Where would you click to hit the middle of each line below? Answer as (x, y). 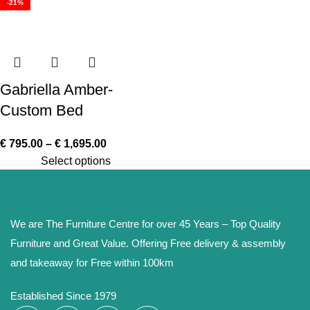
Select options (76, 161)
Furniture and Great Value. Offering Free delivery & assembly (148, 243)
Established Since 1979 (63, 296)
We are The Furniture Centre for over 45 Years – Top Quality (146, 224)
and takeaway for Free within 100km (93, 263)
